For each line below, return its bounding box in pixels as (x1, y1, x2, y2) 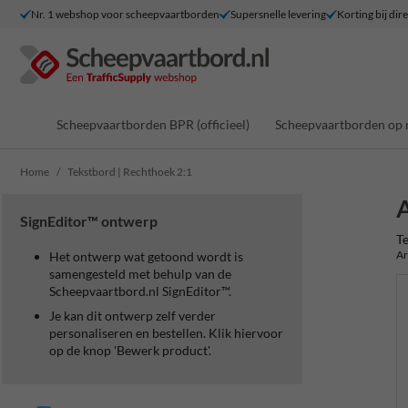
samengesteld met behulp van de (49, 266, 231, 281)
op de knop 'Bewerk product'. (49, 342, 211, 358)
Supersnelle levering (230, 6, 326, 21)
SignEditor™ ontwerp (20, 212, 158, 229)
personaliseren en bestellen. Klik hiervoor (49, 325, 283, 341)
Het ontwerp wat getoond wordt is (49, 249, 243, 264)
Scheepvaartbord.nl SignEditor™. (49, 283, 231, 299)
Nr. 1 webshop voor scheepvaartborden (31, 6, 219, 21)
